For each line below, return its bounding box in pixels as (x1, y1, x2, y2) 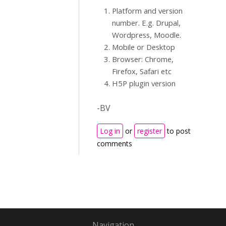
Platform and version (112, 6, 183, 16)
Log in (100, 126, 120, 136)
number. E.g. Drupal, (112, 18, 181, 28)
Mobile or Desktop (112, 42, 175, 52)
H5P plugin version (112, 78, 176, 88)
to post (165, 126, 191, 136)
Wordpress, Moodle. (112, 30, 181, 40)
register (137, 126, 162, 136)
